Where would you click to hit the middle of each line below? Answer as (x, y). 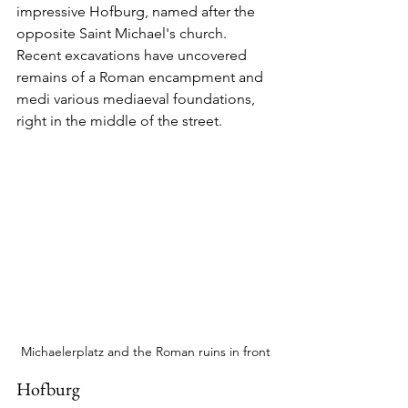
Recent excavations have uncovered (133, 56)
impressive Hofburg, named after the (138, 12)
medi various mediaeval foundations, (138, 99)
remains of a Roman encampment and (142, 77)
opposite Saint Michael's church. (125, 34)
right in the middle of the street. (119, 121)
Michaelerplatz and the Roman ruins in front (146, 352)
